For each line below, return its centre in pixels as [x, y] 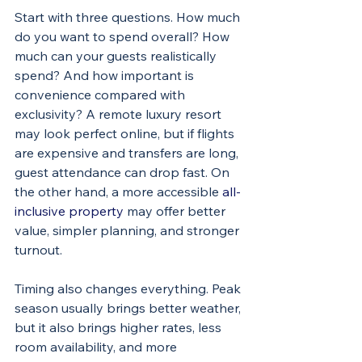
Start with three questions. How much [129, 17]
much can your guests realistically [117, 56]
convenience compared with [101, 95]
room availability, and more [97, 347]
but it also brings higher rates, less [120, 327]
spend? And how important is [106, 75]
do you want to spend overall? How [124, 36]
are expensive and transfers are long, [128, 153]
